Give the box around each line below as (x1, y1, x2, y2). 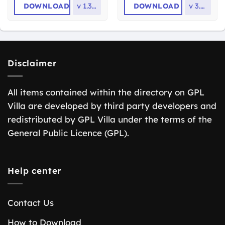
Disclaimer (8, 57, 57, 68)
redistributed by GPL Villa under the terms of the (8, 114, 212, 125)
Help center (8, 165, 62, 176)
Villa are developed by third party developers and (8, 100, 216, 111)
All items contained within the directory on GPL (8, 87, 204, 97)
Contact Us (8, 197, 54, 208)
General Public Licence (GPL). (8, 128, 129, 138)
